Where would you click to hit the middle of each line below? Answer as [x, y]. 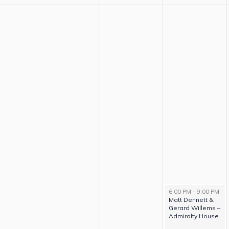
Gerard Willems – [194, 208]
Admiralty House [193, 216]
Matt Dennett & [191, 200]
